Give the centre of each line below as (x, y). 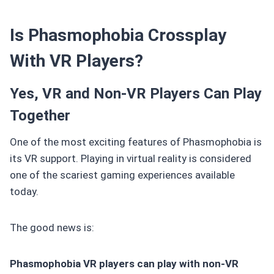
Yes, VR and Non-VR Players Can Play (136, 93)
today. (24, 191)
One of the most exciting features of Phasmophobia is (136, 142)
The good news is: (52, 227)
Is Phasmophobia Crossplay (118, 35)
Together (40, 115)
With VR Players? (76, 61)
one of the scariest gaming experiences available (122, 175)
